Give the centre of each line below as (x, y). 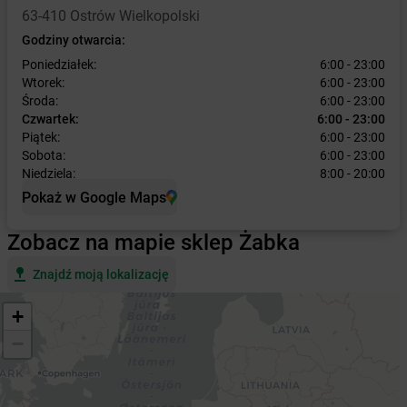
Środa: (40, 101)
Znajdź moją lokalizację (101, 274)
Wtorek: (43, 83)
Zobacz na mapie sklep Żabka (154, 243)
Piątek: (41, 137)
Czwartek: (50, 119)
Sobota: (44, 155)
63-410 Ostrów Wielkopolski (111, 16)
